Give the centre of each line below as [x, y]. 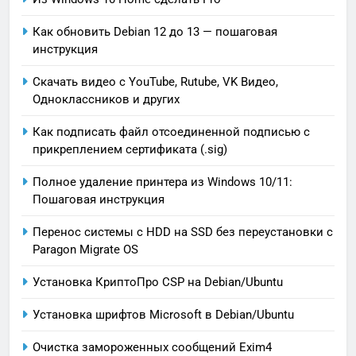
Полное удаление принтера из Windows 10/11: [163, 182]
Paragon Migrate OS [85, 250]
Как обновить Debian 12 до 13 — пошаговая [155, 32]
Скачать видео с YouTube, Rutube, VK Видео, [155, 82]
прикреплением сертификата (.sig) [130, 150]
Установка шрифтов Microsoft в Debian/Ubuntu [163, 315]
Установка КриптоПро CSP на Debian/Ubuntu [158, 282]
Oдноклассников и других [106, 100]
